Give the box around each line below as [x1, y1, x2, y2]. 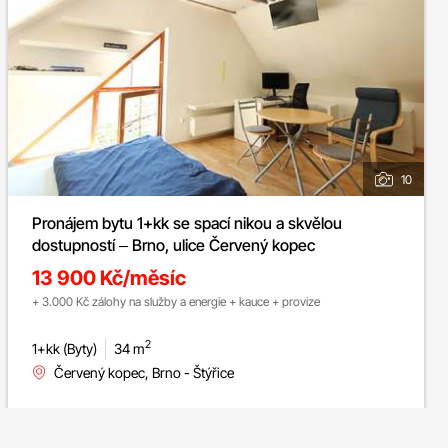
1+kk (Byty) [32, 339, 97, 357]
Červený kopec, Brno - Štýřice [54, 363, 234, 381]
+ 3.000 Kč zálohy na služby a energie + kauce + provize [32, 293, 320, 309]
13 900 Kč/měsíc [32, 265, 186, 290]
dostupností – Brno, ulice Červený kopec [32, 234, 315, 255]
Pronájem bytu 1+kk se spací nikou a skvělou [32, 212, 342, 233]
